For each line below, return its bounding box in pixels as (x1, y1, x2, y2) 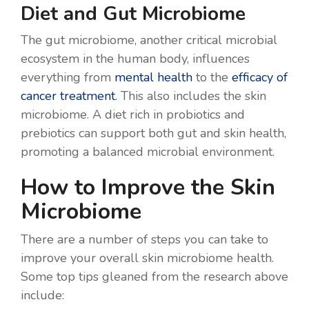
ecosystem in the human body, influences (21, 50, 250, 67)
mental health (114, 68, 192, 86)
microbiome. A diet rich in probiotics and (21, 106, 245, 123)
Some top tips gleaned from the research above (21, 268, 288, 285)
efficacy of (232, 68, 288, 86)
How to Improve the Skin (21, 172, 275, 202)
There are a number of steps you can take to (21, 230, 268, 248)
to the (192, 68, 232, 86)
